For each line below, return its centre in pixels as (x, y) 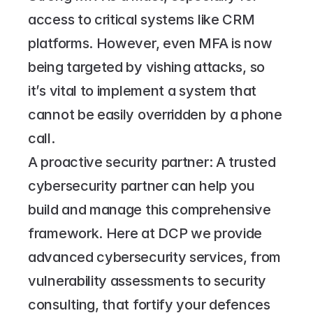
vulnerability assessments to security (147, 281)
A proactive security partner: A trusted (152, 162)
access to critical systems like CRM (141, 20)
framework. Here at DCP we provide (145, 233)
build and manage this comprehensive (150, 210)
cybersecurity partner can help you (141, 186)
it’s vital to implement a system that (142, 91)
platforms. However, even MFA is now (150, 43)
